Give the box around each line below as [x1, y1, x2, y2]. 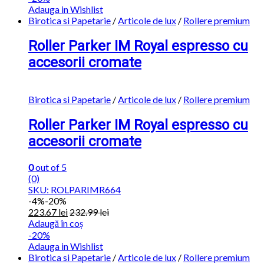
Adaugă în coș [28, 217, 83, 229]
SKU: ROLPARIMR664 [28, 183, 121, 195]
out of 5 [34, 161, 67, 173]
